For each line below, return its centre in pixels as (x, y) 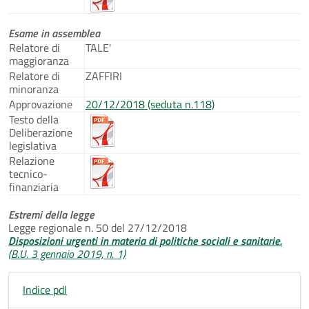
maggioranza (39, 60)
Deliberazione (41, 132)
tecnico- (28, 173)
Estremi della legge (51, 214)
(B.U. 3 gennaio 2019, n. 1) (67, 253)
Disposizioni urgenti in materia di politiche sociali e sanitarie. (145, 240)
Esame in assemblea (54, 33)
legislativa (33, 145)
